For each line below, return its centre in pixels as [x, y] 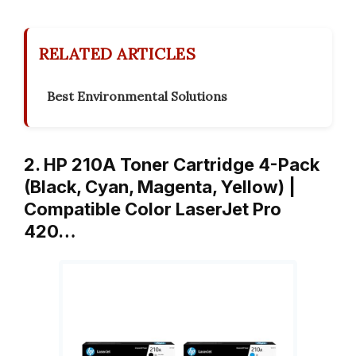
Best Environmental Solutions [137, 97]
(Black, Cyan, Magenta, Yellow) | [160, 187]
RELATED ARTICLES [117, 54]
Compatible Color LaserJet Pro [153, 209]
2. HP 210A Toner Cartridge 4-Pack [172, 165]
